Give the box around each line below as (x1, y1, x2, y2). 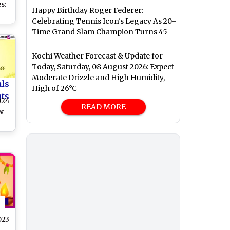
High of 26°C (32, 84, 77, 93)
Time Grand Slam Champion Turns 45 (32, 27, 167, 37)
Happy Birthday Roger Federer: (32, 6, 143, 15)
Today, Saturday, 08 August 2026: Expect (32, 62, 174, 72)
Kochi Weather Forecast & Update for (32, 51, 163, 61)
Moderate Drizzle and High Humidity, (32, 73, 165, 83)
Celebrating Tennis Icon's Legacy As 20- (32, 16, 176, 26)
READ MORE (81, 102, 126, 112)
